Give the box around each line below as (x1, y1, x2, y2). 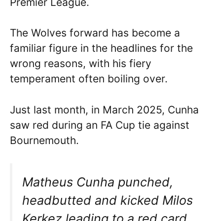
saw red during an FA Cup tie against (10, 118, 189, 131)
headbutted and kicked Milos (22, 193, 193, 208)
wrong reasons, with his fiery (10, 57, 151, 70)
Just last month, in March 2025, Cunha (10, 103, 199, 116)
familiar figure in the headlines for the (10, 42, 193, 55)
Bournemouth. (10, 134, 79, 147)
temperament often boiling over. (10, 73, 168, 85)
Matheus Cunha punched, (22, 175, 173, 190)
